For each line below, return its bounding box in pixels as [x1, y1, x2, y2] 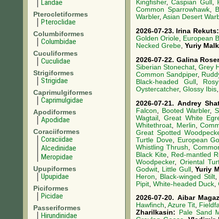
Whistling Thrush [136, 143, 189, 151]
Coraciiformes [33, 128, 80, 135]
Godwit [136, 165, 157, 173]
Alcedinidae [41, 144, 76, 153]
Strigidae [41, 76, 68, 85]
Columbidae [41, 37, 76, 46]
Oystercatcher [136, 85, 179, 93]
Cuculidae [41, 57, 70, 66]
